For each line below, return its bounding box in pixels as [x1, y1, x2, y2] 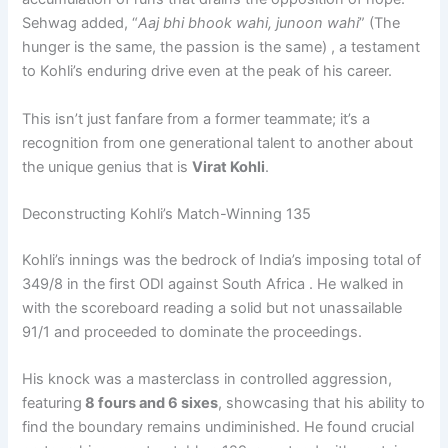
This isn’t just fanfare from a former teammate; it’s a [22, 109, 371, 128]
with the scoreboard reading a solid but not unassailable [22, 298, 403, 317]
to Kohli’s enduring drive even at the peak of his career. [22, 62, 393, 81]
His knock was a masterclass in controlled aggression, [22, 370, 393, 389]
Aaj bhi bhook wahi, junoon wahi [138, 14, 360, 33]
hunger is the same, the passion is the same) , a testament [22, 38, 421, 57]
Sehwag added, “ [22, 14, 139, 33]
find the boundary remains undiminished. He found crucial [22, 418, 415, 437]
